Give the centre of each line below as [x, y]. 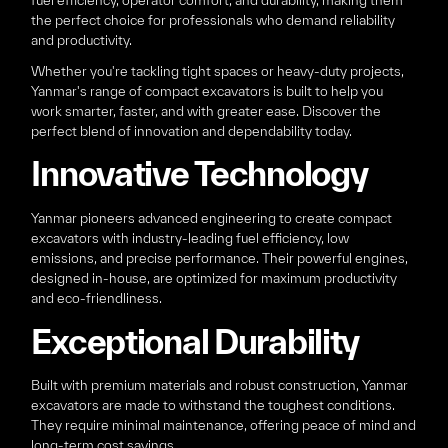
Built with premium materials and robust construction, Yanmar [220, 385]
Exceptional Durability [195, 341]
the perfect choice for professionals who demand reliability [213, 20]
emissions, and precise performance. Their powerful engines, [220, 257]
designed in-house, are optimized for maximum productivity [214, 277]
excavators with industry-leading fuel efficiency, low [190, 237]
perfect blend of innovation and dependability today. [192, 130]
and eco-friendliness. [97, 297]
